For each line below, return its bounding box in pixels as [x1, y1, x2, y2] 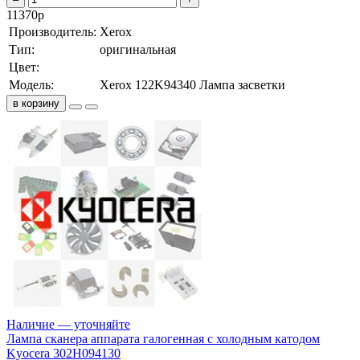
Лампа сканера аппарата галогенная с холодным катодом [6, 331, 320, 346]
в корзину [13, 96, 59, 109]
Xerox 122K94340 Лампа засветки [100, 77, 285, 92]
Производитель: [9, 24, 96, 39]
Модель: [9, 77, 54, 92]
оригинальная [100, 42, 176, 56]
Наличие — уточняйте [6, 317, 130, 331]
